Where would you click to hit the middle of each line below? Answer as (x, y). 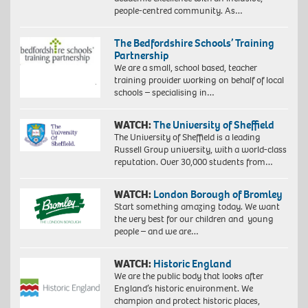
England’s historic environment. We (183, 288)
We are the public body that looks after (188, 276)
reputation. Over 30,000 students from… (193, 162)
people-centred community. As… (178, 10)
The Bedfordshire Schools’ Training (194, 43)
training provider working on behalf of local (199, 80)
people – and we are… (156, 231)
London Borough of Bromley (218, 194)
